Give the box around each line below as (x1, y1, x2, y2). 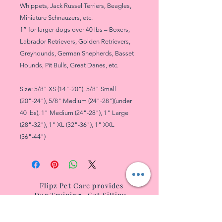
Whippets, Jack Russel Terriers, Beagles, (20, 2, 131, 9)
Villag (26, 210, 45, 218)
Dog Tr (34, 190, 59, 200)
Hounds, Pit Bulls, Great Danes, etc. (20, 61, 118, 69)
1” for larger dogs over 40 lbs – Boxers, (20, 26, 130, 33)
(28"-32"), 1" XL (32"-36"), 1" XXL (20, 121, 114, 128)
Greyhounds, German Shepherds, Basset (20, 50, 134, 57)
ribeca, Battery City (93, 210, 151, 218)
